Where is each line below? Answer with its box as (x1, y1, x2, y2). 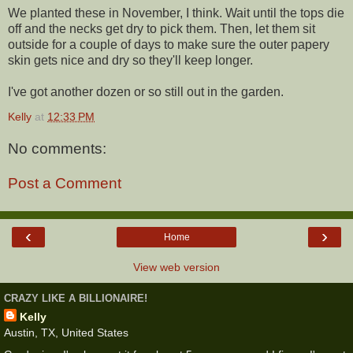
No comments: (8, 140, 106, 158)
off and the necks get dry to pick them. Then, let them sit (8, 21, 315, 35)
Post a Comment (8, 175, 121, 192)
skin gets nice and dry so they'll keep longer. (8, 53, 253, 67)
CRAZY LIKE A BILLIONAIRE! (4, 292, 147, 304)
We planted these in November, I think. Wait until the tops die (8, 6, 344, 20)
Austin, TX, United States (4, 326, 128, 340)
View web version (133, 261, 220, 274)
